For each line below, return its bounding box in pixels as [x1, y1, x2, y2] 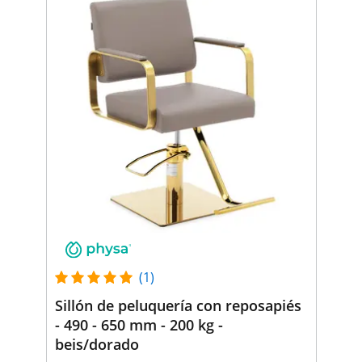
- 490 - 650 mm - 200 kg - [54, 314, 223, 335]
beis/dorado [54, 334, 139, 354]
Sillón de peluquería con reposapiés [54, 295, 301, 315]
